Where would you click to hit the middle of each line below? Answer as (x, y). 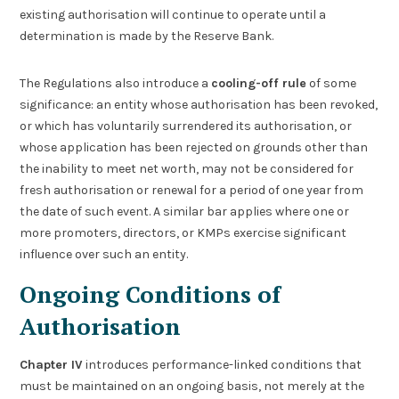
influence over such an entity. (104, 254)
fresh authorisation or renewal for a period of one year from (192, 190)
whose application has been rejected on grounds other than (194, 147)
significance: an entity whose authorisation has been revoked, (199, 104)
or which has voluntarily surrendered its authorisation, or (186, 126)
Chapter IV (52, 365)
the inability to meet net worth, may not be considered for (187, 168)
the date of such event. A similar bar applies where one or (185, 211)
